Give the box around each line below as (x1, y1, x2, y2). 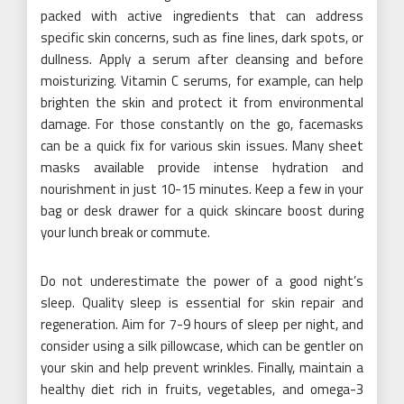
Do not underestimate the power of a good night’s (41, 270, 363, 291)
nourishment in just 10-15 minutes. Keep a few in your (41, 178, 363, 199)
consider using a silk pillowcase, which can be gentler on (41, 335, 363, 356)
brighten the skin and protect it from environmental (41, 91, 363, 113)
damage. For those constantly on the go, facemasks (41, 113, 363, 134)
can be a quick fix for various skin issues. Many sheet (41, 134, 363, 156)
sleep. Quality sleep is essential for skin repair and (41, 291, 363, 313)
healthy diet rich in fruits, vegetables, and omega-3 (41, 378, 363, 399)
